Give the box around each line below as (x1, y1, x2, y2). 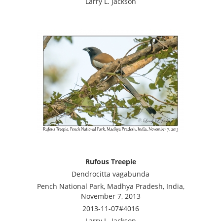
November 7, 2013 (80, 191, 141, 201)
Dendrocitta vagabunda (72, 169, 149, 179)
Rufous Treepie (85, 157, 136, 166)
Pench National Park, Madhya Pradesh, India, (37, 182, 184, 191)
